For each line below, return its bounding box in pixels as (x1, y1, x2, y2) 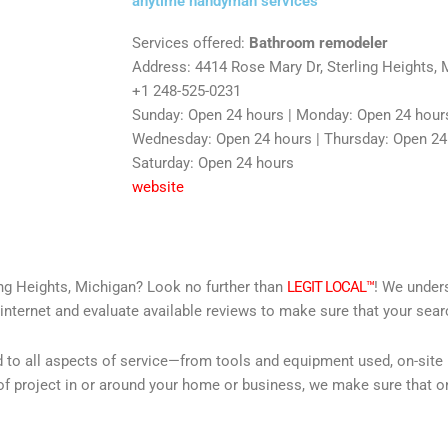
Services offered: (132, 33, 249, 52)
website (132, 177, 184, 196)
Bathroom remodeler (249, 33, 388, 52)
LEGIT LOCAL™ (287, 277, 374, 296)
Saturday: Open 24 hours (132, 153, 294, 172)
